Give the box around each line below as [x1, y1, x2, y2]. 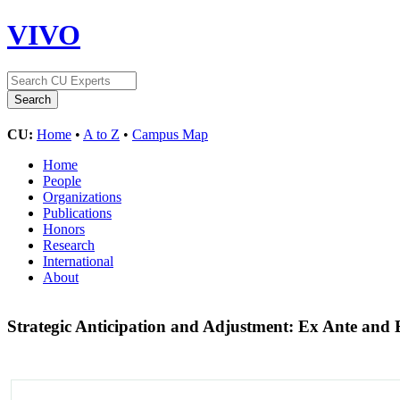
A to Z [83, 126, 120, 142]
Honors [43, 221, 85, 237]
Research [43, 237, 95, 253]
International [43, 253, 113, 269]
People [43, 172, 81, 188]
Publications [43, 204, 112, 221]
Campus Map [132, 126, 208, 142]
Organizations [43, 188, 121, 204]
